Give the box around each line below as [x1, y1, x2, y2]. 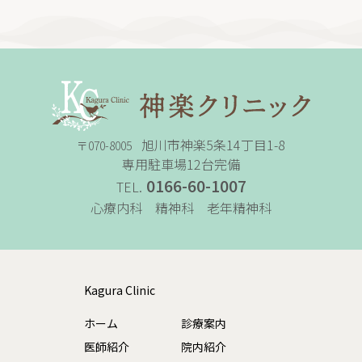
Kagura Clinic [84, 282, 155, 299]
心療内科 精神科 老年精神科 [90, 198, 271, 218]
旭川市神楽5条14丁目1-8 [141, 135, 285, 155]
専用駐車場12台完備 [122, 154, 240, 175]
